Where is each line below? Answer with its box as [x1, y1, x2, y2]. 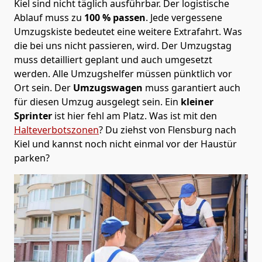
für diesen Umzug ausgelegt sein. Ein [14, 95, 178, 108]
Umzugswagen [73, 81, 145, 94]
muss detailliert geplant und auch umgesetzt [14, 53, 212, 66]
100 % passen [82, 11, 146, 24]
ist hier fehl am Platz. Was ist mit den [52, 109, 217, 122]
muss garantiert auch [145, 81, 240, 94]
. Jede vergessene [146, 11, 222, 24]
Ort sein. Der [14, 81, 73, 94]
